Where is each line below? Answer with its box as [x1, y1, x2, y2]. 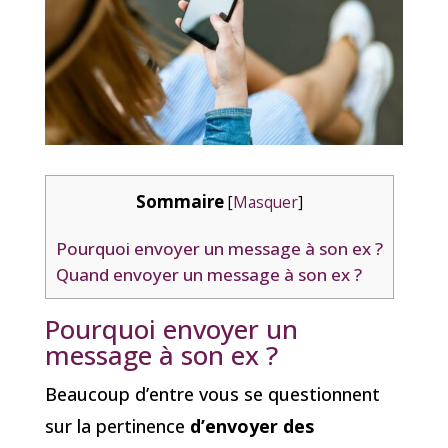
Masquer [232, 191, 298, 213]
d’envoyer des [189, 414, 314, 439]
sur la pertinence [44, 414, 190, 439]
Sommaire [135, 189, 224, 213]
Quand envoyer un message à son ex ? [55, 263, 362, 287]
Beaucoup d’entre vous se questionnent [44, 382, 380, 407]
